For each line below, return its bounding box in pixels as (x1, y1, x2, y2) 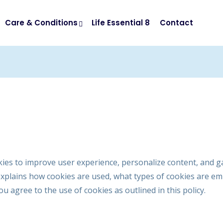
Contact (160, 17, 193, 28)
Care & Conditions (5, 17, 80, 28)
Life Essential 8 (92, 17, 150, 28)
